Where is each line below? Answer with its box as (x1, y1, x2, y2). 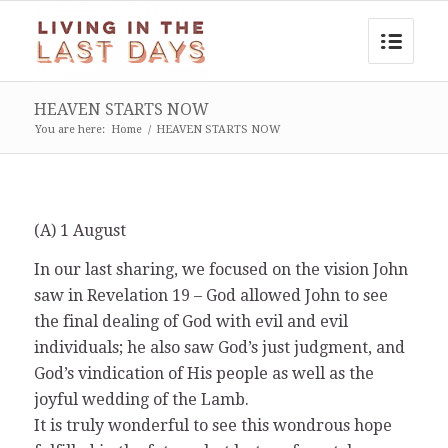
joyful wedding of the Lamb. (33, 390, 249, 410)
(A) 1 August (33, 220, 126, 240)
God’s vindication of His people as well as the (33, 364, 374, 384)
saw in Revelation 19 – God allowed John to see (33, 286, 388, 306)
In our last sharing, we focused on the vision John (33, 260, 408, 280)
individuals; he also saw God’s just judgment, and (33, 338, 405, 358)
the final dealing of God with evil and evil (33, 312, 348, 332)
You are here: (34, 123, 105, 136)
